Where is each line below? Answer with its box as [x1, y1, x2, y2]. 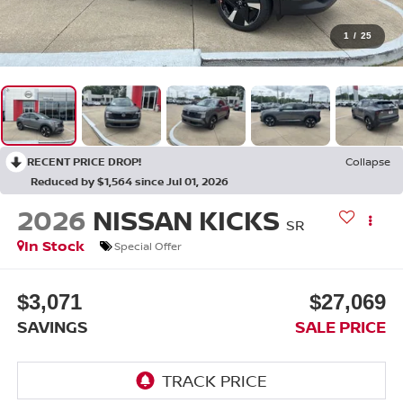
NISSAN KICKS [92, 201, 280, 239]
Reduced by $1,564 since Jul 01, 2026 [31, 174, 228, 190]
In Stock [23, 236, 85, 256]
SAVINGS [16, 315, 88, 337]
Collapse [345, 154, 390, 170]
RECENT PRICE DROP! [27, 154, 141, 170]
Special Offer [113, 237, 182, 254]
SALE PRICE [295, 315, 387, 337]
